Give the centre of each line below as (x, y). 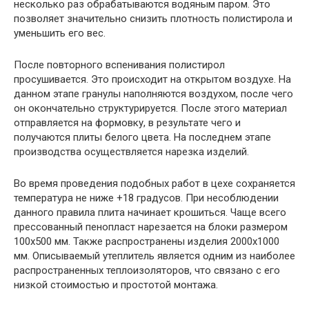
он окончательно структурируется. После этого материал (150, 109)
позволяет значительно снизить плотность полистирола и (153, 19)
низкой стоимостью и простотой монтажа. (116, 285)
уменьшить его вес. (60, 33)
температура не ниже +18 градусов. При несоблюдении (146, 198)
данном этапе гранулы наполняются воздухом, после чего (153, 94)
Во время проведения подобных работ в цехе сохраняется (154, 184)
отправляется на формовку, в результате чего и (127, 123)
